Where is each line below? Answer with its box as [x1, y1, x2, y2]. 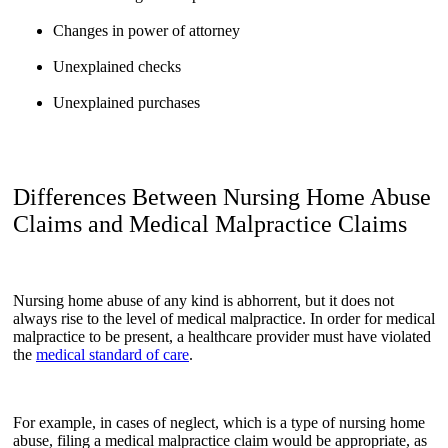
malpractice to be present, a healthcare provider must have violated [13, 328, 431, 346]
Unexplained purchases [53, 94, 200, 112]
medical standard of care [36, 346, 189, 364]
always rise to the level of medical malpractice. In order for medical [13, 310, 435, 328]
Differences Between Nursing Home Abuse [13, 184, 431, 211]
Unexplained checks [53, 58, 185, 76]
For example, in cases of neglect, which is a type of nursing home [13, 414, 425, 432]
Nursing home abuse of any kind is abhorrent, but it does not [13, 292, 394, 310]
